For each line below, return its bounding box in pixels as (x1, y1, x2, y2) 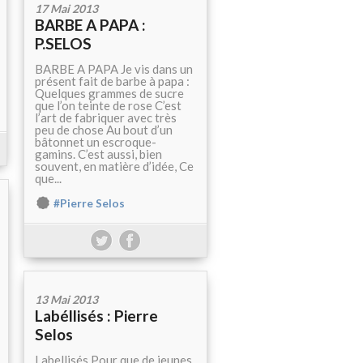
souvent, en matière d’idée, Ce (35, 159, 194, 174)
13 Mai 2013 (35, 293, 98, 307)
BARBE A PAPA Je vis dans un (35, 62, 193, 77)
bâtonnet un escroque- (35, 135, 156, 150)
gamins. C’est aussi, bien (35, 147, 162, 162)
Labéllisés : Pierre (35, 306, 158, 326)
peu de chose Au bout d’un (35, 122, 173, 138)
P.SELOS (35, 34, 92, 53)
